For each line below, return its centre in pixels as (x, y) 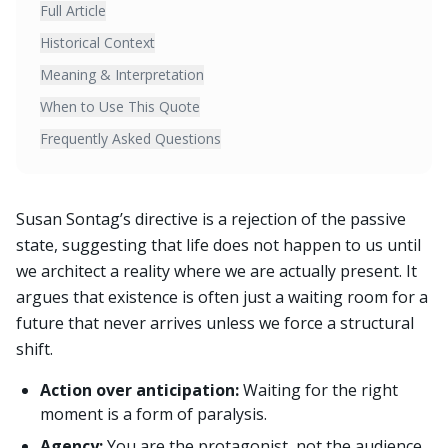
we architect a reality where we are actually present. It (216, 271)
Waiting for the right (320, 390)
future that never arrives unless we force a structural (215, 323)
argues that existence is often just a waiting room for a (222, 297)
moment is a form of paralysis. (153, 414)
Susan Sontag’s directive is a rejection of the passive (211, 219)
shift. (34, 349)
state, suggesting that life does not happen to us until (218, 245)
